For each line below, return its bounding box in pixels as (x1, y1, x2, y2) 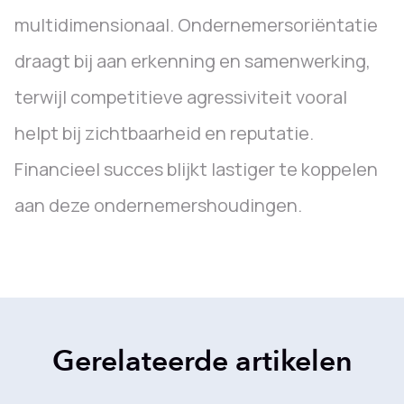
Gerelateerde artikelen (51, 342, 353, 381)
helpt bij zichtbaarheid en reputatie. (14, 121, 314, 145)
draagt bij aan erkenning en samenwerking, (14, 49, 371, 73)
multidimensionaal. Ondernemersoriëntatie (14, 13, 378, 37)
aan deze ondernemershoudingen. (14, 193, 302, 217)
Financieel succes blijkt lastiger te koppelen (14, 157, 378, 181)
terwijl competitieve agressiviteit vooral (14, 85, 347, 109)
